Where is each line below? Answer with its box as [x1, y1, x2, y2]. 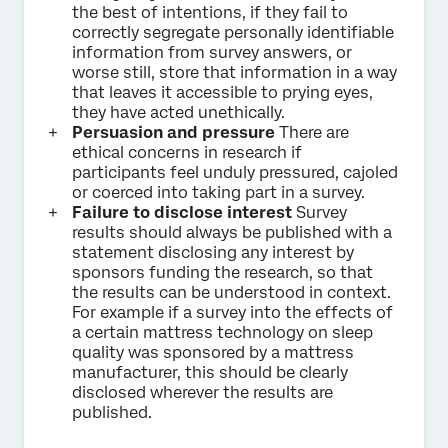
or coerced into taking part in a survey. [72, 182, 365, 202]
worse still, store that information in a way [72, 62, 397, 82]
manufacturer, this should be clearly [72, 362, 348, 382]
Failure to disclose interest [72, 202, 292, 222]
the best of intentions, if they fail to [72, 2, 348, 22]
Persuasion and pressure [72, 122, 275, 142]
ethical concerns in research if [72, 142, 302, 162]
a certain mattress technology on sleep [72, 322, 373, 342]
